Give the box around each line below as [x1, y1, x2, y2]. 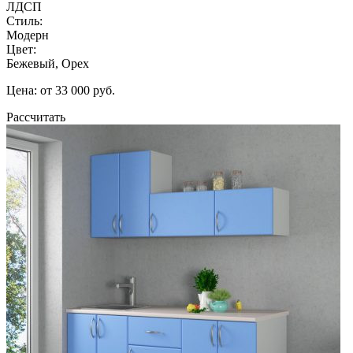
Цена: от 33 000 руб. [6, 83, 115, 97]
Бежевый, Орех [6, 56, 89, 70]
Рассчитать [6, 110, 65, 124]
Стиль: [6, 13, 43, 28]
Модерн [6, 28, 49, 42]
